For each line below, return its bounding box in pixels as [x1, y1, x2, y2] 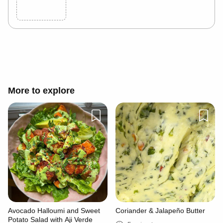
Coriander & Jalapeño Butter [115, 207, 205, 215]
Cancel [130, 32, 155, 41]
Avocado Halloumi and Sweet [8, 207, 100, 215]
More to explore [8, 86, 75, 96]
